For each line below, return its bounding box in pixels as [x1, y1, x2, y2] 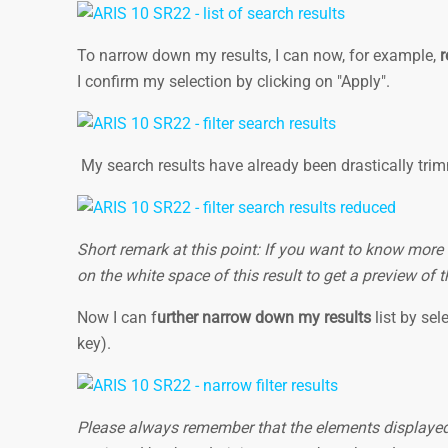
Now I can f [77, 308, 157, 327]
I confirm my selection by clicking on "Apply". [77, 72, 390, 91]
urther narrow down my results [157, 308, 371, 327]
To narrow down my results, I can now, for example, [77, 46, 436, 65]
